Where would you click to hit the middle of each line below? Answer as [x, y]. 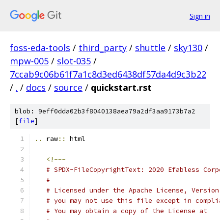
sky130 [188, 48]
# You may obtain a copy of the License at [127, 211]
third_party [103, 48]
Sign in [200, 16]
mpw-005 [29, 61]
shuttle [150, 48]
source [68, 87]
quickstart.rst [121, 87]
